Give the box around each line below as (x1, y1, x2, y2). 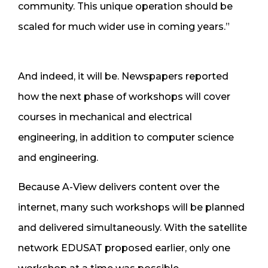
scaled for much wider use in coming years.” (18, 20, 230, 32)
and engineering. (18, 151, 98, 163)
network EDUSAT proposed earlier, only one (18, 242, 230, 254)
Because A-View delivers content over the (18, 181, 220, 193)
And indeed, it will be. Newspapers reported (18, 70, 229, 82)
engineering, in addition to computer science (18, 131, 234, 143)
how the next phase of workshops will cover (18, 90, 230, 102)
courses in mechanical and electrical (18, 111, 192, 123)
